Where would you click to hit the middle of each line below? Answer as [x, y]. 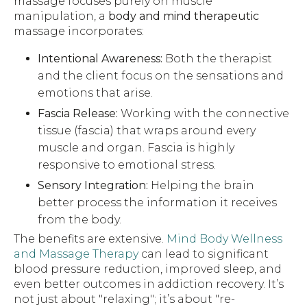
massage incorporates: [79, 32]
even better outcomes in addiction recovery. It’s [149, 284]
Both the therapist [218, 59]
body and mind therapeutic [184, 16]
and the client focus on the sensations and [161, 76]
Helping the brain [201, 185]
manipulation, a [61, 16]
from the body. [80, 219]
